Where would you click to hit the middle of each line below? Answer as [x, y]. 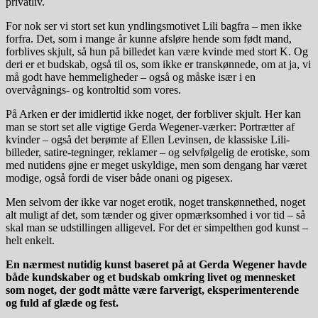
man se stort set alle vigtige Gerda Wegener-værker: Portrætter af [150, 126]
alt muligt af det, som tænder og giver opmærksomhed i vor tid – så [155, 214]
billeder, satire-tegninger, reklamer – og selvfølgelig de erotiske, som [158, 152]
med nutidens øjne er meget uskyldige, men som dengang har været [156, 165]
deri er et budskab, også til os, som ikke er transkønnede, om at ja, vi [158, 64]
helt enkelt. [30, 240]
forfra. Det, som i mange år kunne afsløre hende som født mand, [149, 38]
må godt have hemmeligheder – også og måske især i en [131, 77]
